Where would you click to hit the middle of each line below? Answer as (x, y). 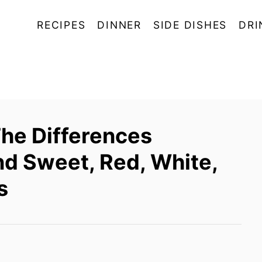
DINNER (119, 25)
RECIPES (61, 25)
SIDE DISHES (190, 25)
